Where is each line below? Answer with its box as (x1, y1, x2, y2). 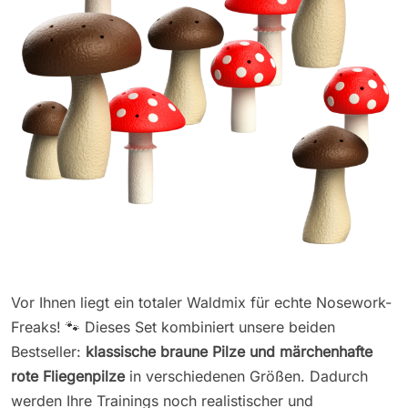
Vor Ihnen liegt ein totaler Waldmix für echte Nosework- (11, 293, 392, 312)
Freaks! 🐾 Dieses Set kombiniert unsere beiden (11, 318, 335, 337)
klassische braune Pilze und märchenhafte (86, 342, 372, 362)
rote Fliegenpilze (11, 367, 125, 386)
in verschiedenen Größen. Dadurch (125, 367, 368, 386)
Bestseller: (11, 342, 86, 362)
